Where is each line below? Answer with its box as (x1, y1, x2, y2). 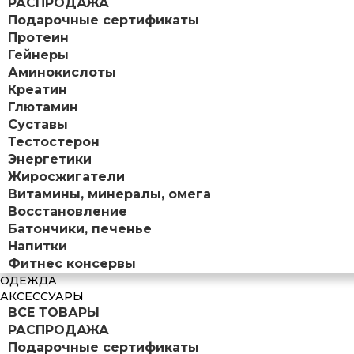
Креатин (8, 81, 67, 97)
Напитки (8, 238, 67, 254)
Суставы (8, 116, 68, 132)
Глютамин (8, 99, 78, 115)
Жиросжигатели (8, 168, 125, 184)
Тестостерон (8, 134, 100, 149)
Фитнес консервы (8, 255, 136, 271)
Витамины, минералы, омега (8, 186, 211, 201)
